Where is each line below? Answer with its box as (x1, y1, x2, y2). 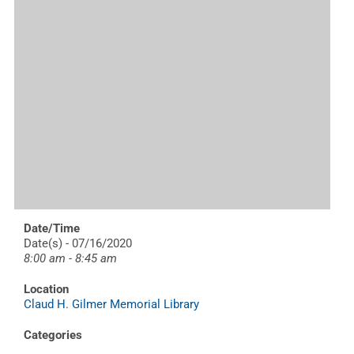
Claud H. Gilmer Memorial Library (24, 296, 199, 311)
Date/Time (24, 220, 80, 235)
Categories (24, 327, 82, 342)
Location (24, 281, 69, 296)
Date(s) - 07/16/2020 (24, 235, 132, 250)
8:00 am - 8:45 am (24, 250, 117, 265)
